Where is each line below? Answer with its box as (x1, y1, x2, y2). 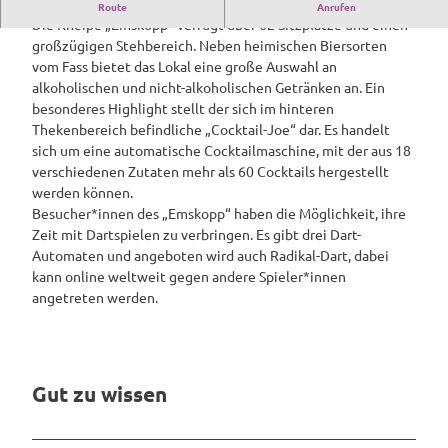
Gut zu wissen (32, 380, 167, 408)
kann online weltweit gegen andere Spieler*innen (32, 266, 346, 285)
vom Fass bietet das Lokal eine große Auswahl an (32, 56, 337, 75)
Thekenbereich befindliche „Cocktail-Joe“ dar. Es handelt (32, 119, 390, 138)
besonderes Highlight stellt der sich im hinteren (32, 98, 334, 117)
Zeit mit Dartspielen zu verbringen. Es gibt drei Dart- (32, 224, 361, 243)
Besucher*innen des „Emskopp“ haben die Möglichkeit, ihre (32, 203, 406, 222)
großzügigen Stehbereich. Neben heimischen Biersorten (32, 35, 387, 54)
